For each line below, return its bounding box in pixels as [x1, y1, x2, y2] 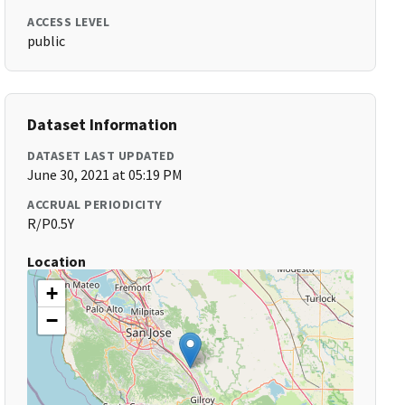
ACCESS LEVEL [27, 14, 110, 30]
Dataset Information [27, 114, 178, 135]
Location [27, 252, 87, 270]
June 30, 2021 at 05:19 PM [27, 165, 184, 184]
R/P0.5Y [27, 214, 75, 232]
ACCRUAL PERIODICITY [27, 196, 163, 212]
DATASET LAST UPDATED [27, 147, 175, 164]
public [27, 32, 66, 50]
